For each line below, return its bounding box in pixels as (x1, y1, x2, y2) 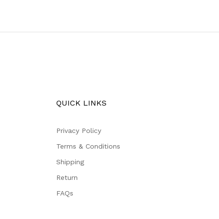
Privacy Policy (56, 126, 101, 134)
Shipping (56, 157, 84, 166)
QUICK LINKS (56, 98, 107, 108)
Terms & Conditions (56, 142, 120, 150)
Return (56, 173, 78, 181)
